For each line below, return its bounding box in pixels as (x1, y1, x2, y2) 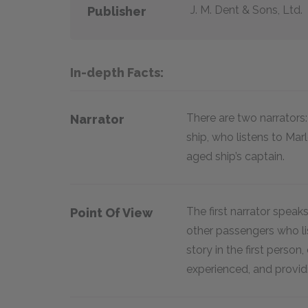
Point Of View (70, 206, 153, 220)
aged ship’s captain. (186, 150, 285, 163)
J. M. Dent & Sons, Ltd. (190, 3, 302, 16)
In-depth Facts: (70, 65, 164, 80)
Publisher (87, 3, 146, 19)
